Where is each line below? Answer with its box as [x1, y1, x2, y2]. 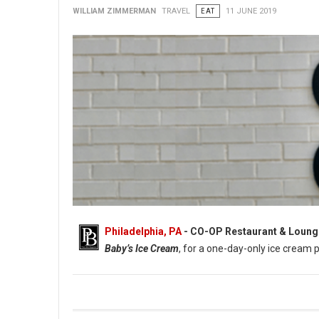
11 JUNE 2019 [226, 6, 276, 16]
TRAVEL [162, 6, 190, 16]
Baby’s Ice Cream [105, 243, 179, 254]
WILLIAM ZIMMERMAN [73, 6, 156, 16]
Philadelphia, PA [105, 226, 182, 237]
